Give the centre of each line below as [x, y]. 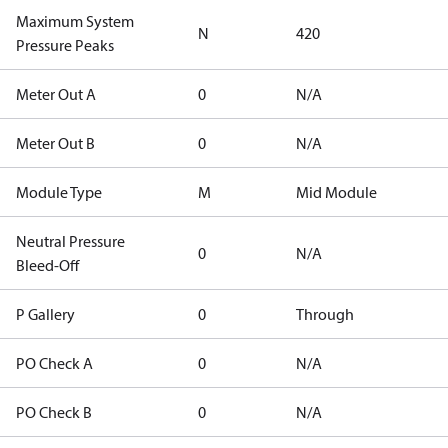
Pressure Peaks [65, 45]
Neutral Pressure [70, 241]
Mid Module [336, 192]
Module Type [59, 192]
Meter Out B [55, 143]
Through [325, 314]
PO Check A [54, 363]
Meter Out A [56, 94]
